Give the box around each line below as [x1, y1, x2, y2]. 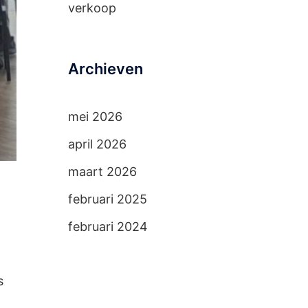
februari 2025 [67, 192, 147, 206]
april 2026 [67, 137, 126, 151]
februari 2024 [67, 219, 148, 234]
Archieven [67, 60, 143, 78]
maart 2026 [67, 164, 137, 179]
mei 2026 [67, 109, 122, 124]
